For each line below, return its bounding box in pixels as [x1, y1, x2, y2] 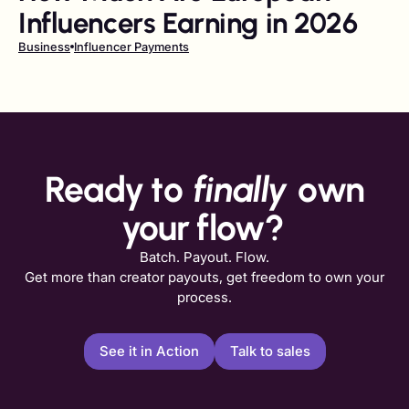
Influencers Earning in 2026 [18, 5, 358, 40]
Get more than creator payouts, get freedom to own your [25, 267, 384, 286]
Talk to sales [229, 341, 310, 360]
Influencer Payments [74, 38, 189, 54]
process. [177, 288, 232, 306]
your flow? [121, 205, 284, 249]
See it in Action [99, 341, 199, 360]
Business [18, 38, 70, 54]
